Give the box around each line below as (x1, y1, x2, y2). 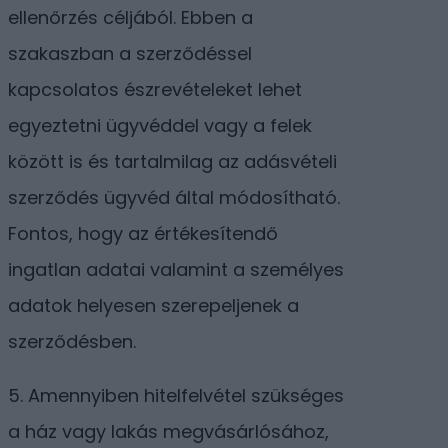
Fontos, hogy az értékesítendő (8, 221, 278, 247)
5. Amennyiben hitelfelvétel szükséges (8, 383, 344, 409)
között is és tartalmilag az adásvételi (8, 149, 337, 175)
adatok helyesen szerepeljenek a (8, 293, 299, 319)
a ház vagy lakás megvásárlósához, (8, 419, 329, 445)
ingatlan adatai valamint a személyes (8, 257, 344, 283)
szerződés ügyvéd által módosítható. (8, 185, 340, 211)
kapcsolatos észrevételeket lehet (8, 77, 302, 103)
